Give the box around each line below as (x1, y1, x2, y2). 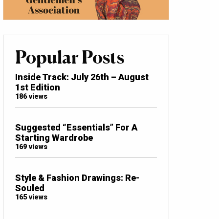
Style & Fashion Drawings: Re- (15, 172, 139, 183)
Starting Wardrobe (15, 132, 93, 143)
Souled (15, 182, 44, 193)
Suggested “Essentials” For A (15, 122, 137, 132)
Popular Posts (15, 46, 124, 68)
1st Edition (15, 82, 60, 92)
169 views (15, 142, 47, 151)
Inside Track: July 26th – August (15, 71, 149, 82)
